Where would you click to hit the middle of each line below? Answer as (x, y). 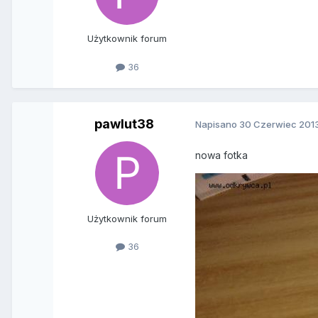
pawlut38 (125, 124)
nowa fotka (222, 155)
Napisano (218, 125)
